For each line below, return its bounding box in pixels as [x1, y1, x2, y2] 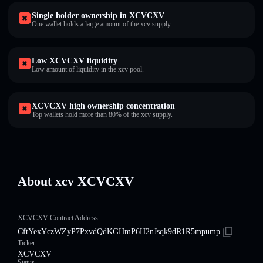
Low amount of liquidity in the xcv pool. [32, 65, 144, 73]
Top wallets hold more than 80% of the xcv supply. [32, 110, 173, 119]
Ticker [18, 239, 35, 247]
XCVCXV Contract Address [18, 214, 98, 222]
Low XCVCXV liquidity [32, 56, 117, 65]
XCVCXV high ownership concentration [32, 102, 175, 110]
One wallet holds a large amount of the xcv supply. [32, 20, 172, 28]
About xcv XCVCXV [18, 174, 134, 188]
